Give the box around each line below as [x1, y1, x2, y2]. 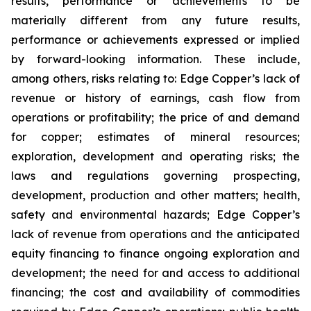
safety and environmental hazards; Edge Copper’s [11, 208, 300, 221]
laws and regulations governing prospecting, [11, 169, 300, 183]
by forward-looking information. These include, [11, 52, 300, 66]
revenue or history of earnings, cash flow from [11, 91, 300, 105]
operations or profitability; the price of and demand [11, 110, 300, 124]
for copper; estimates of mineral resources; [11, 130, 300, 144]
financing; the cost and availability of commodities [11, 285, 300, 299]
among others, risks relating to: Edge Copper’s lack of [11, 72, 300, 85]
